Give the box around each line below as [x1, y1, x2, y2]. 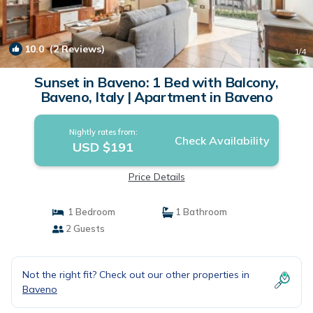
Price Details [128, 170, 185, 183]
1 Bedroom [63, 206, 115, 217]
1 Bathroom [173, 206, 227, 217]
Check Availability [174, 133, 270, 147]
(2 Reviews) [44, 43, 105, 55]
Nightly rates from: [68, 127, 138, 137]
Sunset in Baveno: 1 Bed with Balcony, [34, 73, 279, 91]
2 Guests [63, 223, 105, 234]
